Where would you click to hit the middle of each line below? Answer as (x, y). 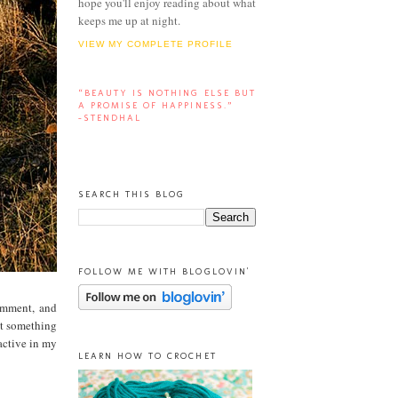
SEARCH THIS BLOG (132, 195)
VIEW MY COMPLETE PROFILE (156, 44)
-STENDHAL (110, 118)
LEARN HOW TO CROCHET (147, 356)
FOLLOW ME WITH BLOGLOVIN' (164, 271)
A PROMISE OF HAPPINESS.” (156, 106)
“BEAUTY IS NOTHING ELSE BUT (167, 93)
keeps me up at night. (129, 20)
